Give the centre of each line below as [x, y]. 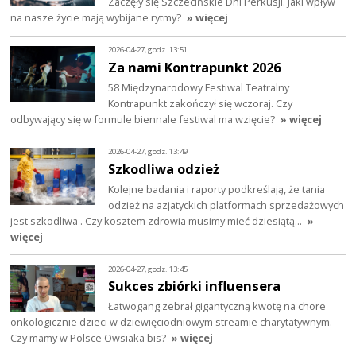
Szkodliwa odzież [164, 168]
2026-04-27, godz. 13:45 [148, 269]
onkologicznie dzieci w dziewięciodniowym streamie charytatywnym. [172, 322]
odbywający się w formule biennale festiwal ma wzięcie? [143, 119]
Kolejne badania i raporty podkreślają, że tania [217, 189]
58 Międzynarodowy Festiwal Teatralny [199, 87]
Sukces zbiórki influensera [195, 286]
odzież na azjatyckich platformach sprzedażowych [226, 205]
